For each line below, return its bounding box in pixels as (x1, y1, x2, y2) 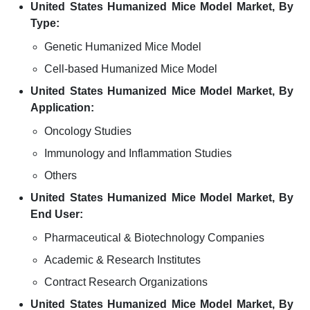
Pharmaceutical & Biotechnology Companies (44, 232, 264, 244)
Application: (30, 102, 94, 113)
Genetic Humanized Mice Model (44, 41, 201, 53)
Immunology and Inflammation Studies (44, 147, 232, 159)
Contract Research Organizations (44, 276, 208, 288)
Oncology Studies (44, 125, 131, 137)
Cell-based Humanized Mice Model (44, 63, 217, 75)
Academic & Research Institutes (44, 254, 201, 266)
